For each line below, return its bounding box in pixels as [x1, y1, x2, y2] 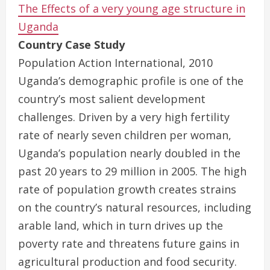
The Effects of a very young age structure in [18, 1, 245, 16]
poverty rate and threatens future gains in [18, 236, 239, 251]
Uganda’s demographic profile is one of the [18, 74, 243, 88]
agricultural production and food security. [18, 254, 237, 269]
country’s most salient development [18, 92, 206, 106]
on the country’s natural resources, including [18, 200, 251, 215]
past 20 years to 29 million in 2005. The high [18, 164, 246, 178]
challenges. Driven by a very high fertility [18, 110, 230, 124]
